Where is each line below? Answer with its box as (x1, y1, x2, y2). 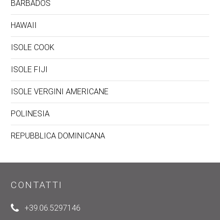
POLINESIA (11, 109, 50, 119)
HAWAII (11, 21, 37, 30)
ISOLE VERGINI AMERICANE (11, 87, 109, 97)
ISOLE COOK (11, 43, 55, 53)
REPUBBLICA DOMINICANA (11, 131, 106, 141)
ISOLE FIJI (11, 65, 48, 75)
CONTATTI (11, 179, 63, 191)
